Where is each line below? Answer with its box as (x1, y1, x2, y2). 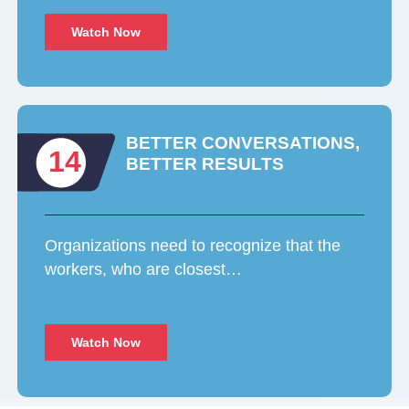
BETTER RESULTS (126, 154, 285, 174)
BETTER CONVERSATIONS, (126, 133, 361, 153)
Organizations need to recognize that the (45, 236, 341, 256)
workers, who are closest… (45, 260, 243, 279)
